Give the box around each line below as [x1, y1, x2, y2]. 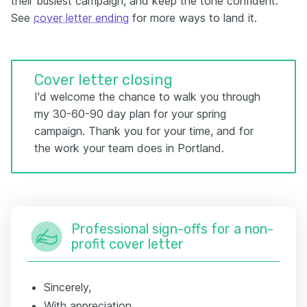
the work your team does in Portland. [34, 141, 224, 155]
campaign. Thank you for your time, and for [34, 124, 254, 138]
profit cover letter [71, 236, 184, 252]
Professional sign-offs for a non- [71, 221, 273, 237]
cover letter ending [34, 11, 129, 25]
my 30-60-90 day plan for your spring [34, 107, 226, 121]
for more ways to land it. [129, 11, 257, 25]
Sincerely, [44, 280, 91, 294]
